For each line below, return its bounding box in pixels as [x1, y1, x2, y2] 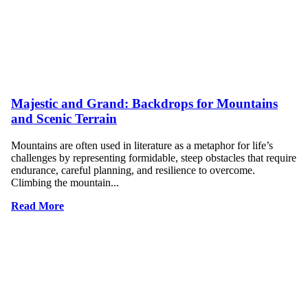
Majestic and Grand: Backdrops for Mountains [11, 96, 278, 111]
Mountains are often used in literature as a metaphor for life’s [11, 139, 273, 151]
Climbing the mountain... [11, 176, 119, 188]
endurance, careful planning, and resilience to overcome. [11, 164, 255, 176]
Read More [11, 199, 64, 212]
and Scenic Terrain [11, 111, 117, 126]
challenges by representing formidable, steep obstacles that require [11, 151, 296, 164]
